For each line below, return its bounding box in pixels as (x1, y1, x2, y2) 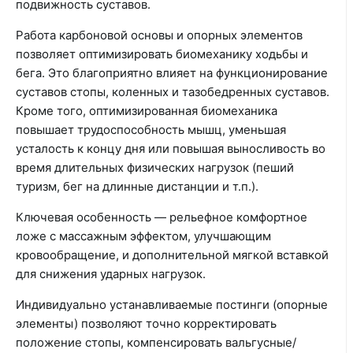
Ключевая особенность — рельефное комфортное (16, 210, 307, 225)
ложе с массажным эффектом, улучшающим (16, 229, 271, 243)
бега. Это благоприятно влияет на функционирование (16, 65, 328, 80)
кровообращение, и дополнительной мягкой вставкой (16, 247, 329, 262)
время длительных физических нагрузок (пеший (16, 160, 294, 175)
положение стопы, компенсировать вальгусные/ (16, 335, 296, 350)
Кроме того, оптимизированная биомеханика (16, 103, 277, 118)
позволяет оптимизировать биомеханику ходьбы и (16, 46, 308, 61)
